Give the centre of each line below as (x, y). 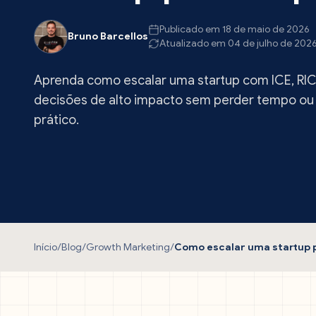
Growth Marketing (128, 247)
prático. (56, 120)
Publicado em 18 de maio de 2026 (235, 29)
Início (45, 247)
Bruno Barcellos (108, 36)
